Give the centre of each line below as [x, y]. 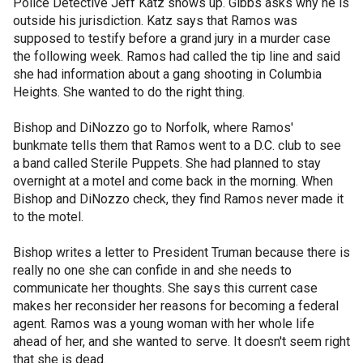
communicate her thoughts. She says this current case [165, 288]
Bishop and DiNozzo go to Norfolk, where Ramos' [153, 127]
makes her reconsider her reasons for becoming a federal [176, 305]
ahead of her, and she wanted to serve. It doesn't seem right [181, 341]
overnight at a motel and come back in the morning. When [173, 181]
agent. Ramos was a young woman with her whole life [164, 323]
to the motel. [48, 216]
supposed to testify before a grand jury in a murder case [172, 38]
